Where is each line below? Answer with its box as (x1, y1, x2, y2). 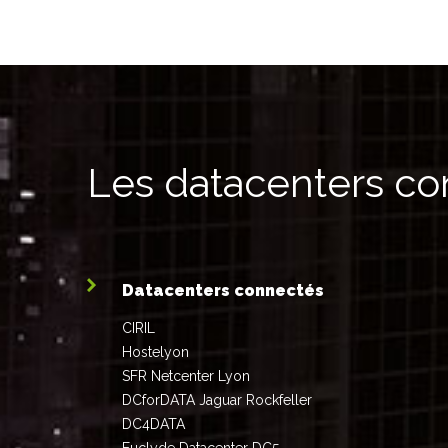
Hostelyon (122, 344, 189, 361)
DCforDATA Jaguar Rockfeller (122, 392, 312, 409)
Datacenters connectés (122, 281, 324, 301)
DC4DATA (122, 416, 185, 433)
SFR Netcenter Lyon (122, 368, 250, 385)
